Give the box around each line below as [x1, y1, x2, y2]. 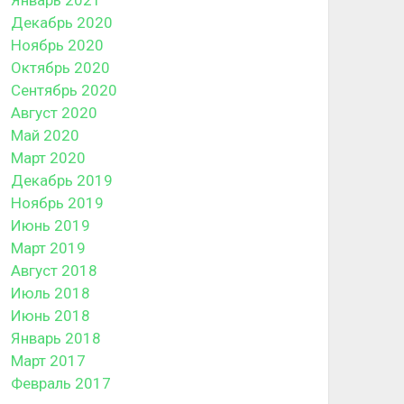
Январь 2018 [11, 328, 102, 347]
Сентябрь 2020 [11, 80, 118, 99]
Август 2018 [11, 261, 98, 280]
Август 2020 [11, 103, 98, 122]
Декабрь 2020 [11, 13, 114, 32]
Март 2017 [11, 351, 87, 370]
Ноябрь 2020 [11, 35, 105, 54]
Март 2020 [11, 148, 87, 167]
